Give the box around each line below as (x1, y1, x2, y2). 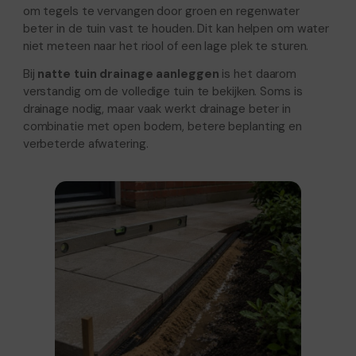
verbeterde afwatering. (22, 135, 149, 152)
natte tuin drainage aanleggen (37, 65, 219, 82)
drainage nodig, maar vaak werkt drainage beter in (22, 100, 291, 117)
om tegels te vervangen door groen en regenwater (22, 2, 300, 19)
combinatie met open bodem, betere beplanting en (22, 118, 303, 134)
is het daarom (219, 65, 297, 82)
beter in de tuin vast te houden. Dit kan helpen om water (22, 20, 330, 37)
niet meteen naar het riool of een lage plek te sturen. (22, 37, 309, 54)
